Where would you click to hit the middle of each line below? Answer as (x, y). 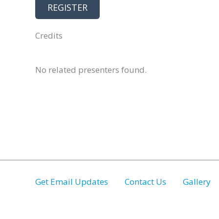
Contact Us (145, 182)
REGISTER (67, 8)
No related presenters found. (91, 70)
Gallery (197, 182)
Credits (49, 36)
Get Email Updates (72, 182)
